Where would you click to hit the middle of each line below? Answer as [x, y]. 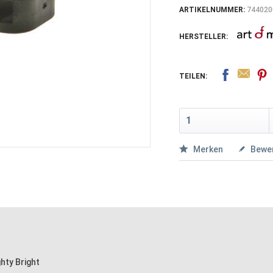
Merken [208, 149]
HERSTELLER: [203, 37]
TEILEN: [193, 76]
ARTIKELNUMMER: [213, 10]
